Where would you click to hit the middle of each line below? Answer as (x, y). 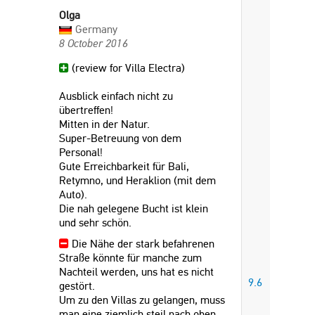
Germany (96, 29)
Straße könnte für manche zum (130, 258)
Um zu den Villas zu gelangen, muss (142, 300)
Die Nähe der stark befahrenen (142, 244)
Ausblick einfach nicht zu (116, 96)
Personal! (81, 152)
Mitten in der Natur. (104, 124)
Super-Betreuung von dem (120, 138)
